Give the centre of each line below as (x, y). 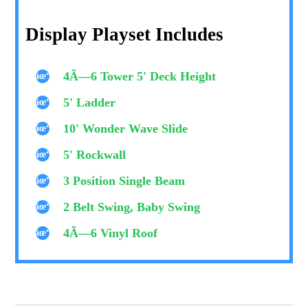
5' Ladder (90, 103)
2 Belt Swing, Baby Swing (132, 207)
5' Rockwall (95, 155)
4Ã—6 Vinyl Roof (111, 233)
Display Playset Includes (125, 35)
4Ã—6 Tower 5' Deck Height (140, 77)
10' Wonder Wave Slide (126, 129)
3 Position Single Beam (124, 181)
